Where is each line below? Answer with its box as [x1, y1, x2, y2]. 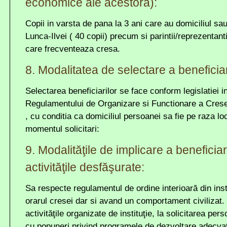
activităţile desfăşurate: [25, 161, 144, 174]
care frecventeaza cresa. [25, 44, 120, 54]
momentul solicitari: [25, 124, 99, 134]
